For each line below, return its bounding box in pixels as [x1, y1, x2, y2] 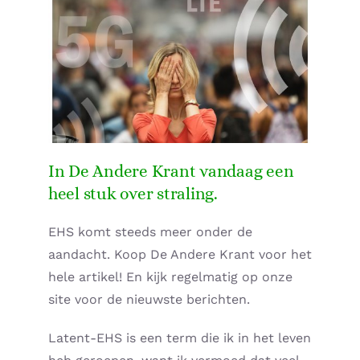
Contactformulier [27, 296, 175, 317]
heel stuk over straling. [48, 183, 218, 203]
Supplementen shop [27, 21, 204, 42]
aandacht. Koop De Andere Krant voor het [48, 247, 312, 263]
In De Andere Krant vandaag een [48, 161, 294, 181]
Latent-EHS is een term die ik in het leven [48, 330, 311, 346]
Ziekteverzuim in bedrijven [27, 158, 259, 179]
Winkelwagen [27, 250, 141, 271]
